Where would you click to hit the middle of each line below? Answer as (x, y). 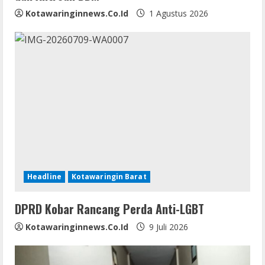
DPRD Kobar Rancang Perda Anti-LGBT (109, 209)
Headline (44, 176)
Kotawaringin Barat (109, 176)
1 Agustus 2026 (177, 13)
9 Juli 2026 (167, 227)
